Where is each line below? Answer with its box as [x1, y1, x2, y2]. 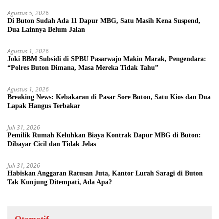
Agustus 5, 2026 [7, 9, 49, 18]
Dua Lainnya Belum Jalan [7, 26, 85, 34]
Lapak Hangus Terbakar [7, 102, 80, 110]
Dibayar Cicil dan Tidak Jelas [7, 140, 96, 148]
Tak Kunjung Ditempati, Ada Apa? [7, 178, 112, 186]
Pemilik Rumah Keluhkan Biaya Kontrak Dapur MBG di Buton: [7, 131, 201, 139]
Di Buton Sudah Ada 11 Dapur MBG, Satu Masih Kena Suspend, [7, 17, 200, 25]
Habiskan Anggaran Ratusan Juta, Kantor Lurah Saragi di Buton [7, 170, 203, 177]
